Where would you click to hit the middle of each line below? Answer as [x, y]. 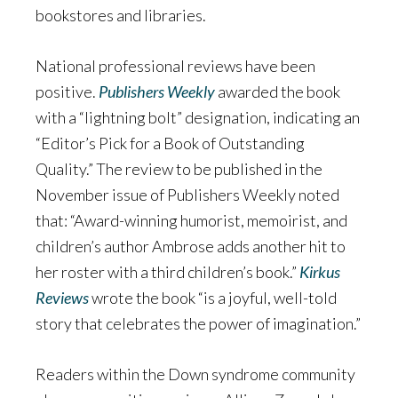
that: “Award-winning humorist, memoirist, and [191, 220]
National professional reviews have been [175, 65]
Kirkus [320, 271]
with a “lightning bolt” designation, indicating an [198, 117]
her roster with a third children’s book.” [167, 271]
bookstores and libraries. [121, 15]
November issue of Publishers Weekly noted [187, 194]
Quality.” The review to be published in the [179, 168]
